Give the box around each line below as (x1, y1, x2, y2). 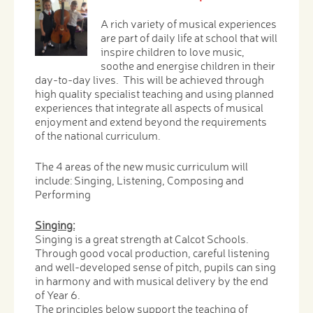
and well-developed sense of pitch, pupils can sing (35, 259, 276, 274)
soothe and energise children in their (101, 58, 276, 73)
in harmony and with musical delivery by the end (35, 273, 268, 288)
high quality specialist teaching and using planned (35, 86, 274, 101)
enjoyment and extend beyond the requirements (35, 114, 267, 129)
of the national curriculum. (35, 128, 161, 143)
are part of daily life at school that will (101, 30, 278, 45)
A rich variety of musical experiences (101, 16, 277, 31)
